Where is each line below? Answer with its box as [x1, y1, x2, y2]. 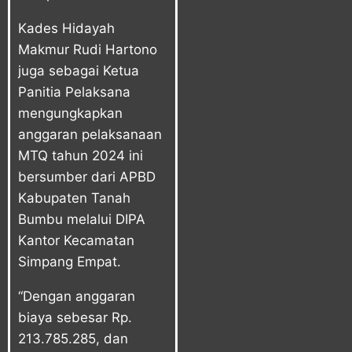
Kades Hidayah [18, 20, 115, 36]
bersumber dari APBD [18, 168, 156, 185]
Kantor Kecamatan [18, 232, 134, 248]
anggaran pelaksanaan [18, 126, 162, 142]
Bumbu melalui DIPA [18, 211, 145, 227]
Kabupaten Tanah [18, 189, 130, 206]
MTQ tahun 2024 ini [18, 147, 143, 163]
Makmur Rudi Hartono [18, 41, 157, 57]
